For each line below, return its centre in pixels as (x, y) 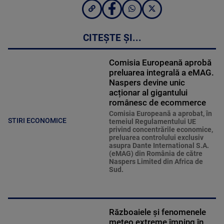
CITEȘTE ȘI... (112, 38)
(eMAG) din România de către (155, 154)
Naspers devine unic (147, 83)
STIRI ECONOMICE (37, 120)
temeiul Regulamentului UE (152, 122)
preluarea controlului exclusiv (156, 138)
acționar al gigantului (148, 93)
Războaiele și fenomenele (157, 212)
